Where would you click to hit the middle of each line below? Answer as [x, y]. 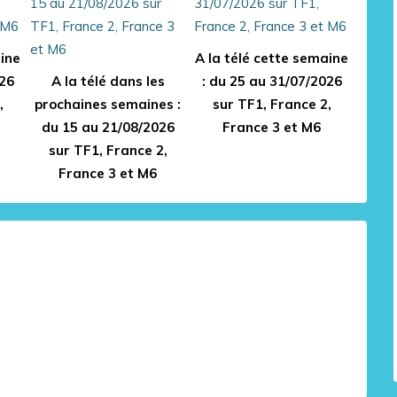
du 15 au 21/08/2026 [108, 127]
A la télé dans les [108, 81]
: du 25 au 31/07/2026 [272, 81]
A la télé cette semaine [272, 58]
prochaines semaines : [108, 104]
